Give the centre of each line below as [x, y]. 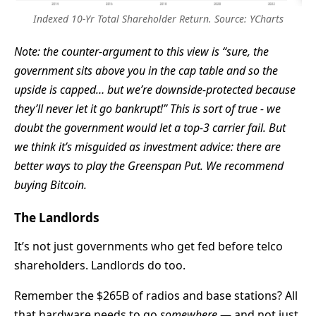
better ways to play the [71, 165]
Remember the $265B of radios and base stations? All [156, 296]
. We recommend [242, 165]
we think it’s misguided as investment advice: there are [147, 146]
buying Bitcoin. [50, 184]
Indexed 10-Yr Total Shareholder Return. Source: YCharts [158, 18]
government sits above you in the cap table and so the [146, 70]
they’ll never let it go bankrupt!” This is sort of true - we [147, 108]
